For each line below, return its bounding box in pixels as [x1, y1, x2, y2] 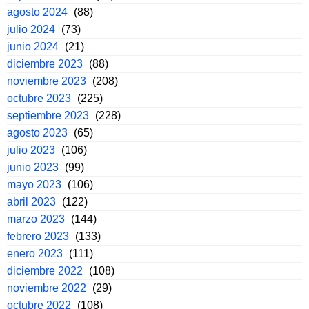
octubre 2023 [7, 92, 71, 105]
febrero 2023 [7, 230, 69, 243]
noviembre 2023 [7, 75, 86, 88]
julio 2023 [7, 144, 55, 157]
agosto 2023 [7, 127, 68, 139]
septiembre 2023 [7, 110, 89, 122]
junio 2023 [7, 161, 59, 174]
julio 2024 [7, 23, 55, 36]
